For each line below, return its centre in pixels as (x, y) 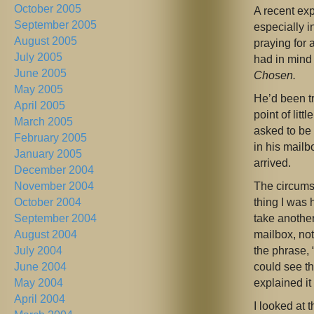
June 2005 (40, 74)
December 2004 (54, 170)
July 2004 (38, 251)
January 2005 (48, 154)
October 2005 (48, 9)
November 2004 (54, 186)
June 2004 (40, 267)
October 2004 (48, 203)
